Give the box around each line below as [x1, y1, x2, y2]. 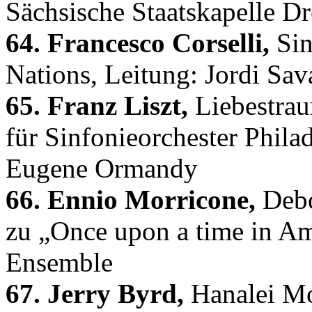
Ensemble [6, 247, 113, 277]
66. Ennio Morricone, [6, 184, 256, 214]
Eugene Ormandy [6, 153, 198, 183]
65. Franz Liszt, [6, 90, 188, 120]
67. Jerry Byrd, [6, 278, 184, 309]
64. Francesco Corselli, [6, 27, 270, 58]
